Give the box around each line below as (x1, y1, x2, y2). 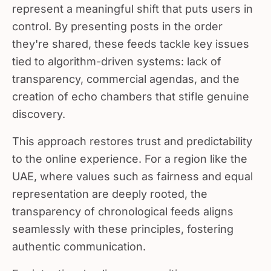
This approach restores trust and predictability (12, 130, 252, 143)
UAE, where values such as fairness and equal (12, 165, 253, 178)
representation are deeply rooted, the (12, 183, 207, 195)
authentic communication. (12, 235, 146, 248)
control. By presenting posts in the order (12, 15, 223, 28)
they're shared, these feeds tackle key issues (12, 33, 249, 45)
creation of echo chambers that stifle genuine (12, 85, 249, 98)
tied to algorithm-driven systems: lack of (12, 50, 221, 63)
